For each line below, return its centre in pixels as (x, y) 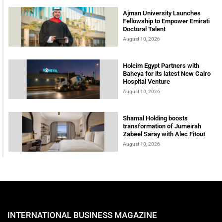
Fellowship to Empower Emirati (166, 21)
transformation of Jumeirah (162, 126)
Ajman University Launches (162, 13)
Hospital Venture (146, 81)
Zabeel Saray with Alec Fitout (164, 134)
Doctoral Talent (144, 29)
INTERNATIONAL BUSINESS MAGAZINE (82, 215)
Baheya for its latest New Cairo (167, 73)
